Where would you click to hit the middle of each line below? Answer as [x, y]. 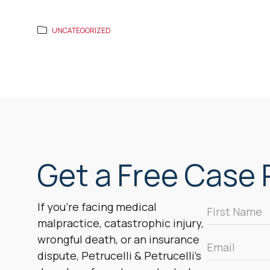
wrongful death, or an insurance [118, 240]
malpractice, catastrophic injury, [121, 223]
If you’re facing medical [97, 207]
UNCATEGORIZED [81, 31]
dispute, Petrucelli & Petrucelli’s [119, 256]
